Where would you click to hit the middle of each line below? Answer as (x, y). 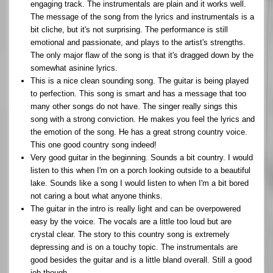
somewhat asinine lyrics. (74, 68)
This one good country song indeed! (94, 144)
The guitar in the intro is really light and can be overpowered (136, 208)
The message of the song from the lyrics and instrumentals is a (142, 16)
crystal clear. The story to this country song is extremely (130, 234)
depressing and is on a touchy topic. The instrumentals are (134, 247)
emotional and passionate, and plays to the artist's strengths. (138, 42)
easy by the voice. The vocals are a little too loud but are (131, 221)
